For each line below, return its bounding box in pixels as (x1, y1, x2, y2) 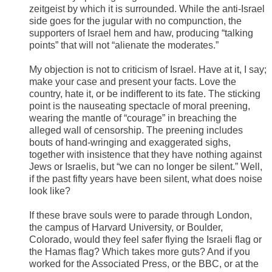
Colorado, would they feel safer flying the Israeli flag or (29, 234, 262, 245)
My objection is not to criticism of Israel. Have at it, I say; (29, 64, 267, 75)
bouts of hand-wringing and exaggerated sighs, (29, 137, 231, 148)
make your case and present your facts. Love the (29, 76, 236, 87)
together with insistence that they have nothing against (29, 149, 262, 160)
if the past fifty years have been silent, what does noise (29, 174, 262, 185)
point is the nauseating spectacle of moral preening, (29, 101, 250, 112)
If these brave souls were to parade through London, (29, 210, 252, 221)
